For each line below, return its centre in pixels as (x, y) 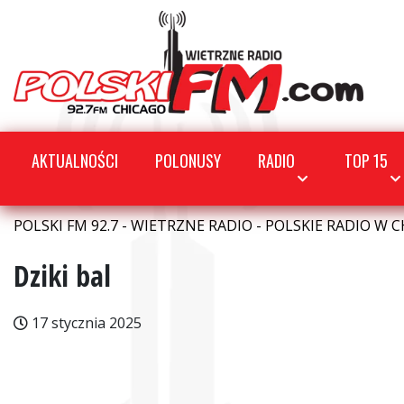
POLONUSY (188, 161)
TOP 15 (367, 161)
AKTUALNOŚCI (75, 161)
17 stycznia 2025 (85, 323)
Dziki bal (62, 275)
